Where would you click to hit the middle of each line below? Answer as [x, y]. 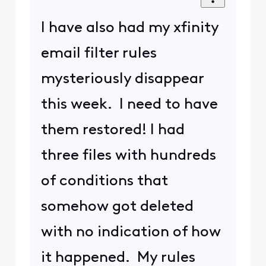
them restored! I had [113, 130]
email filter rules [99, 53]
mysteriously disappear [122, 79]
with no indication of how [131, 232]
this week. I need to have [129, 104]
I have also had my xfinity [129, 28]
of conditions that [104, 181]
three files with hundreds [128, 156]
